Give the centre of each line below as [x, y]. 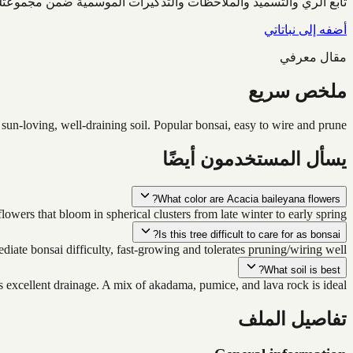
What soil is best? [302, 269]
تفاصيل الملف [292, 319]
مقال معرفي [313, 58]
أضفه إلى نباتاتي [305, 30]
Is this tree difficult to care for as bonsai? [249, 234]
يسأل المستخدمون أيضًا [255, 159]
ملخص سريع [297, 92]
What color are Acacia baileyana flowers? [249, 199]
